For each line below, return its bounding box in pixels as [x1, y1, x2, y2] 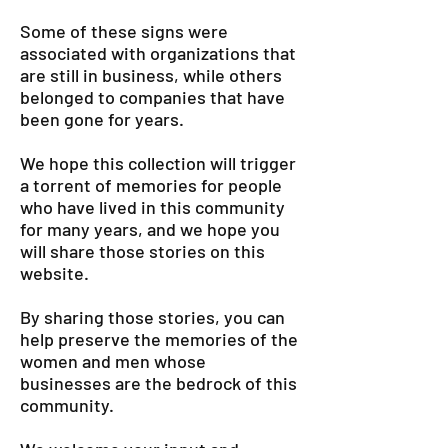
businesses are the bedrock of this [20, 372, 297, 394]
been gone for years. [20, 108, 184, 130]
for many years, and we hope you [20, 218, 280, 240]
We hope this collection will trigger [20, 152, 296, 174]
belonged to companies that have [20, 86, 285, 108]
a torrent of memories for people [20, 174, 282, 196]
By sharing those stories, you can [20, 306, 285, 328]
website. [20, 262, 89, 284]
